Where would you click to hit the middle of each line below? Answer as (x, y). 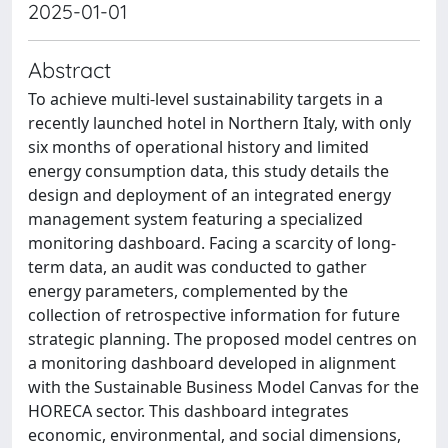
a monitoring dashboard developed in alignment (212, 363)
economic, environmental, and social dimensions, (214, 435)
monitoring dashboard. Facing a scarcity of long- (212, 243)
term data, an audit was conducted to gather (197, 267)
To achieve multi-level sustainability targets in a (205, 99)
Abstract (69, 69)
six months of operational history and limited (198, 147)
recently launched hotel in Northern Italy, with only (219, 123)
